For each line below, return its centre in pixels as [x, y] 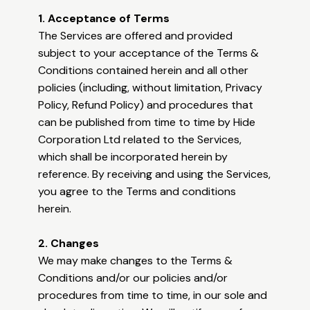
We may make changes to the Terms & [136, 261]
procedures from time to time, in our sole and [153, 295]
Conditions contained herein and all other [144, 71]
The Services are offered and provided [136, 36]
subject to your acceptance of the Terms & [149, 53]
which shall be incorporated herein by [133, 157]
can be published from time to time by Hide [147, 122]
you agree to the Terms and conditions [137, 192]
